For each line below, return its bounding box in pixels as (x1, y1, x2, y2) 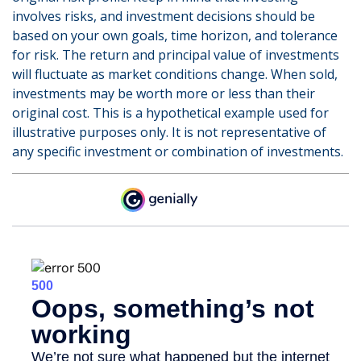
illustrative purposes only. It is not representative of (12, 123, 326, 141)
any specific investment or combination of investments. (12, 143, 343, 160)
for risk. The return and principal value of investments (12, 46, 339, 64)
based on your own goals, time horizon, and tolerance (12, 27, 338, 44)
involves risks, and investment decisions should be (12, 7, 315, 25)
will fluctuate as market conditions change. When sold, (12, 65, 338, 83)
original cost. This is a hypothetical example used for (12, 104, 329, 122)
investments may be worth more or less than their (12, 85, 315, 102)
